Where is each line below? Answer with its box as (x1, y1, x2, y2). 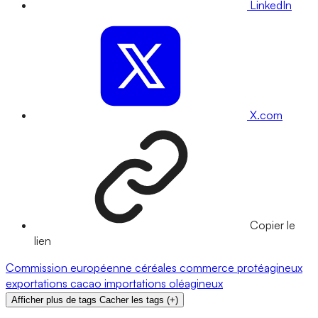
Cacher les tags (99, 295, 164, 306)
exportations (6, 276, 70, 291)
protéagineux (237, 261, 302, 275)
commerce (180, 261, 237, 275)
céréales (135, 261, 180, 275)
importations (104, 276, 169, 291)
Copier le (250, 218, 295, 233)
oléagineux (169, 276, 223, 291)
